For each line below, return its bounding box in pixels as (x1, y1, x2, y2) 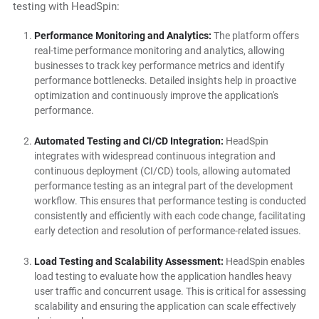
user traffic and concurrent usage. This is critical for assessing (33, 286, 306, 298)
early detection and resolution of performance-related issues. (33, 225, 301, 237)
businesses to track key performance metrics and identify (33, 60, 285, 72)
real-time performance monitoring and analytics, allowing (33, 45, 285, 57)
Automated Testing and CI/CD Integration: (33, 135, 226, 147)
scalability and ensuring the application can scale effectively (33, 300, 296, 313)
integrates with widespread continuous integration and (33, 150, 276, 162)
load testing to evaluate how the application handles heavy (33, 271, 292, 283)
